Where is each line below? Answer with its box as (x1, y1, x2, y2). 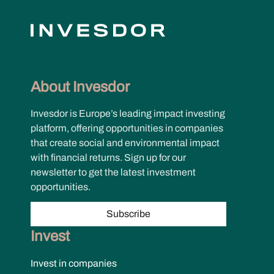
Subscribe (106, 208, 150, 219)
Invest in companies (31, 257, 117, 268)
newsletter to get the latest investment (31, 166, 196, 177)
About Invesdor (31, 78, 130, 95)
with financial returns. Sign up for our (31, 152, 186, 163)
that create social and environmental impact (31, 137, 220, 148)
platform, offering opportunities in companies (31, 122, 223, 133)
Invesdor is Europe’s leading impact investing (31, 108, 225, 119)
